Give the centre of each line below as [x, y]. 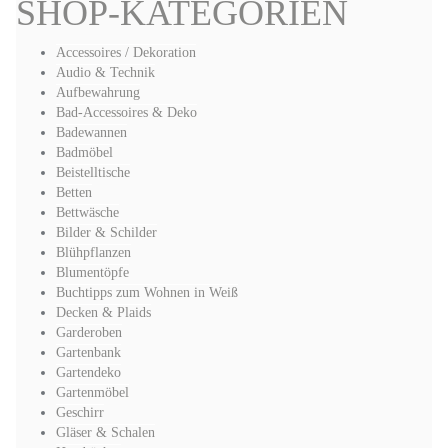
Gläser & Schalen [105, 432]
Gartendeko [88, 372]
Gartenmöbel [92, 392]
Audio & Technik [105, 72]
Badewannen [91, 132]
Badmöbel [84, 152]
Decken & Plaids [103, 312]
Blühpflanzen [93, 252]
